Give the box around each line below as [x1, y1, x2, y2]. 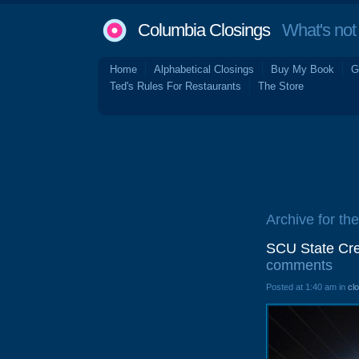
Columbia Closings [138, 20, 270, 40]
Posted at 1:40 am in [266, 282, 348, 292]
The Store [258, 80, 304, 92]
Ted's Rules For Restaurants [110, 80, 241, 92]
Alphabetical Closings [154, 63, 254, 75]
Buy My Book [271, 63, 334, 75]
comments [266, 257, 333, 273]
